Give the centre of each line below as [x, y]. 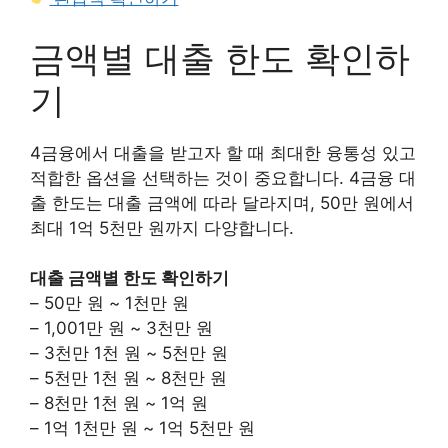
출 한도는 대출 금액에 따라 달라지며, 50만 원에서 [222, 202]
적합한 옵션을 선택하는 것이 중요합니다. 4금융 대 [223, 177]
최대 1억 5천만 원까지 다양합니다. [162, 227]
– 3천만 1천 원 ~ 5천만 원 [129, 353]
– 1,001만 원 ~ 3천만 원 [121, 328]
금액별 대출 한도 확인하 [220, 57]
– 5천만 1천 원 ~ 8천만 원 [128, 378]
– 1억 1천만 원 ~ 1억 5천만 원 [142, 428]
